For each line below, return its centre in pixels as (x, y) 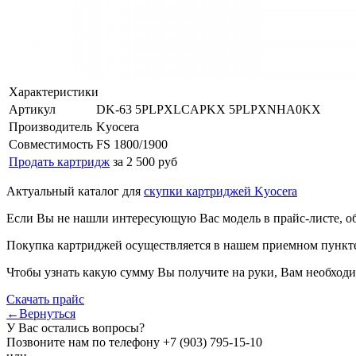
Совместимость (51, 144)
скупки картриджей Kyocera (221, 191)
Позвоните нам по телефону (85, 342)
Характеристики (54, 91)
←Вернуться (41, 313)
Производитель (50, 126)
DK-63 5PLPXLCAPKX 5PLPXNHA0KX (209, 109)
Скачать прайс (45, 299)
